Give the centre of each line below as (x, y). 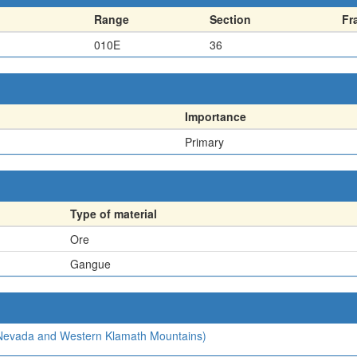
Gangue (90, 264)
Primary (204, 142)
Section (230, 19)
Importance (216, 116)
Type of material (114, 214)
